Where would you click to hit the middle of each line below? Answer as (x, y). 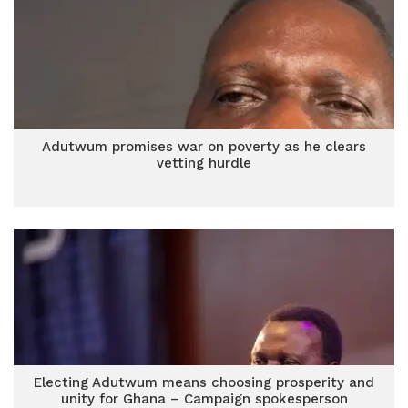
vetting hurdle (204, 163)
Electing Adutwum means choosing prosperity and (204, 382)
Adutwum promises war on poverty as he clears (204, 147)
